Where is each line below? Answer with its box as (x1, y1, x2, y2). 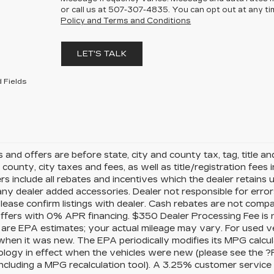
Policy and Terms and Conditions (61, 17, 191, 25)
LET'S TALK (76, 49, 127, 59)
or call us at (61, 6, 109, 14)
